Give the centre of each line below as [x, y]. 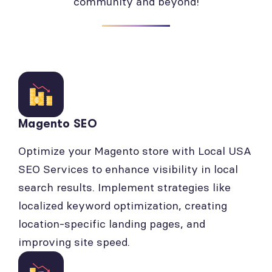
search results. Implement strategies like [124, 187]
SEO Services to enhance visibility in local [128, 169]
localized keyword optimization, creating [123, 206]
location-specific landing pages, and [112, 224]
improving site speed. [74, 242]
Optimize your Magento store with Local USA [135, 151]
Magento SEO [58, 124]
